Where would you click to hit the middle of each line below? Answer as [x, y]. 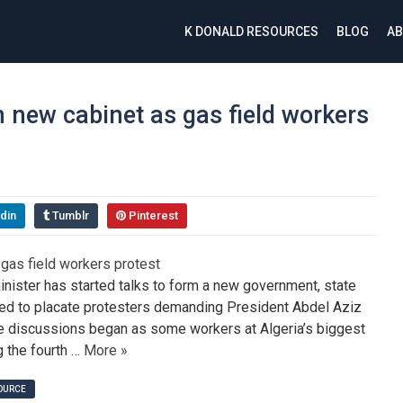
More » [106, 350]
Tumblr [71, 215]
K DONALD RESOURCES [251, 31]
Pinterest [153, 215]
